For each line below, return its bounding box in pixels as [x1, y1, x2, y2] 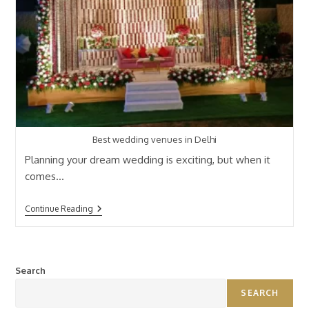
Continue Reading [24, 203, 93, 215]
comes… [24, 170, 64, 183]
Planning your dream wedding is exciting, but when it [24, 153, 270, 167]
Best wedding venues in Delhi [92, 133, 217, 145]
